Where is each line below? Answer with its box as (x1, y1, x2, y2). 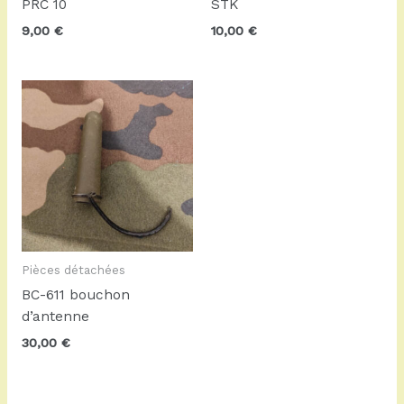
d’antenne (21, 308, 89, 326)
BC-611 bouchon (21, 287, 130, 304)
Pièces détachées (21, 263, 125, 278)
